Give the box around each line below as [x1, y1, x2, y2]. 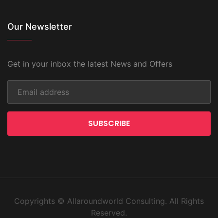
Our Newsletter [7, 21, 72, 32]
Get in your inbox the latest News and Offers [7, 58, 172, 69]
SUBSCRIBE [88, 117, 130, 129]
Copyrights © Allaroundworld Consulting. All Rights [14, 196, 204, 206]
